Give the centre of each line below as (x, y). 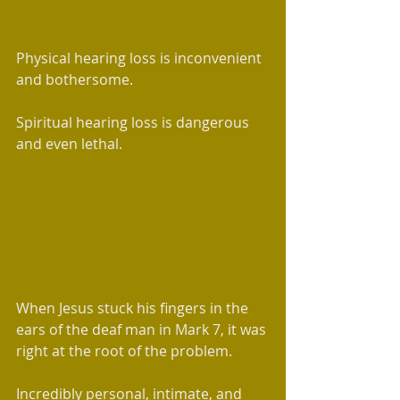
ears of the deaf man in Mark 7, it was (143, 329)
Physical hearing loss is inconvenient (141, 58)
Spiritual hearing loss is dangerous (134, 122)
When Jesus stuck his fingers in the (134, 308)
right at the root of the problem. (126, 350)
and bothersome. (76, 79)
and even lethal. (69, 143)
